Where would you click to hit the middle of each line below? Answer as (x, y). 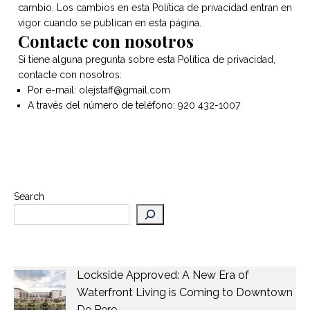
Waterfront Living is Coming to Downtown (185, 292)
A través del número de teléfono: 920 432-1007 (134, 105)
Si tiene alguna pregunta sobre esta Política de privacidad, (147, 60)
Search (29, 197)
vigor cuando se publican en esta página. (110, 23)
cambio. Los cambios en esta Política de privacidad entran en (155, 8)
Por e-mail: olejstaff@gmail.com (99, 90)
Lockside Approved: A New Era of (163, 275)
